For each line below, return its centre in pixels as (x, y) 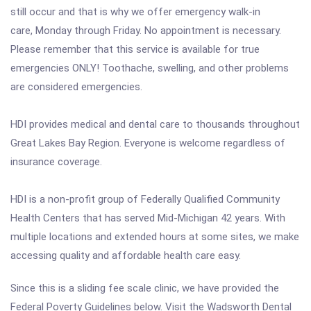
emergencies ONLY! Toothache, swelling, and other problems (150, 68)
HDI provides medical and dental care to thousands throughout (155, 124)
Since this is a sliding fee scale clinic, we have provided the (145, 288)
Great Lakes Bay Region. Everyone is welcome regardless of (148, 143)
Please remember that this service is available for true (135, 49)
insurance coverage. (56, 162)
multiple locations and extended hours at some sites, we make (155, 237)
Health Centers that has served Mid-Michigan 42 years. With (148, 218)
